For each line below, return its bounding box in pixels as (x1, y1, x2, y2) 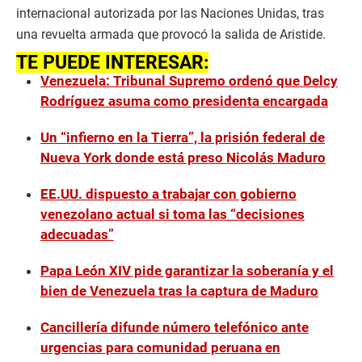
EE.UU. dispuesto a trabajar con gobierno (40, 186, 297, 203)
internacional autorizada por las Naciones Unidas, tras (16, 6, 324, 22)
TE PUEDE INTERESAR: (16, 52, 208, 74)
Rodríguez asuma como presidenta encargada (40, 93, 328, 110)
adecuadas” (40, 226, 114, 243)
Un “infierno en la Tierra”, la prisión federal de (40, 129, 325, 146)
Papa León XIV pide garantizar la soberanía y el (40, 263, 334, 280)
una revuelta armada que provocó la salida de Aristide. (16, 27, 326, 43)
